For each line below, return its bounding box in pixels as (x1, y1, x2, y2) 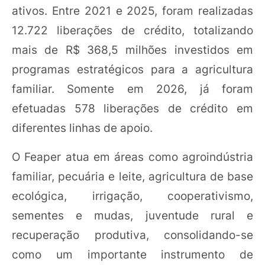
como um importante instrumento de (12, 247, 253, 261)
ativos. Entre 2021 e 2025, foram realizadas (12, 4, 253, 18)
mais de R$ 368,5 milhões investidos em (12, 43, 253, 57)
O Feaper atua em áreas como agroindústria (12, 150, 253, 164)
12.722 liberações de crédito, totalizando (12, 23, 253, 37)
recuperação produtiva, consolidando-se (12, 228, 253, 242)
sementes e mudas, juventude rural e (12, 208, 253, 222)
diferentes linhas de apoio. (12, 121, 153, 135)
